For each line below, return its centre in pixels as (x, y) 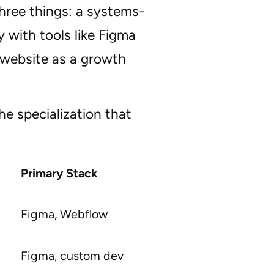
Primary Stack (59, 173)
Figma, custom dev (72, 256)
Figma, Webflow (64, 214)
